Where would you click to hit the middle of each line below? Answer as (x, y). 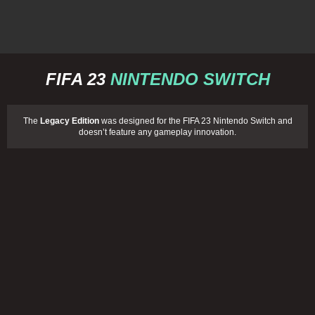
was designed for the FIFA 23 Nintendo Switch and (195, 121)
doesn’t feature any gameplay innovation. (157, 132)
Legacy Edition (69, 121)
